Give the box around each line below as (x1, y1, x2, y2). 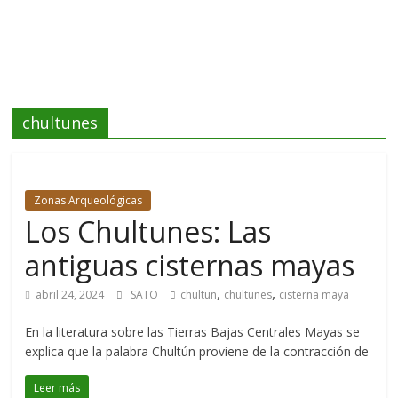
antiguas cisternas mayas (25, 246, 355, 285)
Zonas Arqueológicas (34, 193, 143, 209)
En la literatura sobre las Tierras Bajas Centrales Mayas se (25, 323, 361, 341)
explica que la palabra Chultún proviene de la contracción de (25, 343, 370, 361)
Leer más (34, 380, 81, 396)
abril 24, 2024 (36, 287, 105, 303)
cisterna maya (279, 287, 350, 303)
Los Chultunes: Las (25, 212, 272, 251)
